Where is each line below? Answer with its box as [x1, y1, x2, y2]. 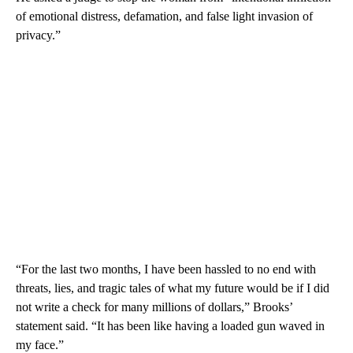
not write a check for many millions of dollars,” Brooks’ [16, 299, 292, 314]
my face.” [16, 337, 64, 351]
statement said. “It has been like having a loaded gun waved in [16, 318, 325, 333]
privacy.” [16, 28, 61, 42]
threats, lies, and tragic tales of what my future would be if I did [16, 281, 329, 295]
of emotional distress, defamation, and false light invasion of [16, 9, 313, 23]
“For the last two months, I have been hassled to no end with [16, 262, 316, 276]
